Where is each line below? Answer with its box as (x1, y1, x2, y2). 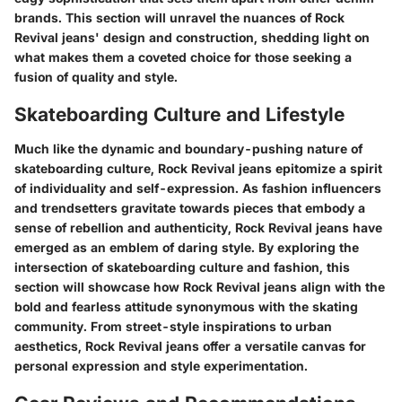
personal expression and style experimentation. (14, 357, 308, 373)
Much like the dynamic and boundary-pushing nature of (14, 140, 363, 156)
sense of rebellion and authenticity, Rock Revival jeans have (14, 219, 382, 235)
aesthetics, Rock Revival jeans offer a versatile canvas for (14, 337, 366, 354)
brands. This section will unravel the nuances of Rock (14, 10, 345, 25)
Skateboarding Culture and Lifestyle (14, 103, 345, 126)
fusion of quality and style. (14, 69, 178, 84)
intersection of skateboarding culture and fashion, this (14, 258, 350, 275)
